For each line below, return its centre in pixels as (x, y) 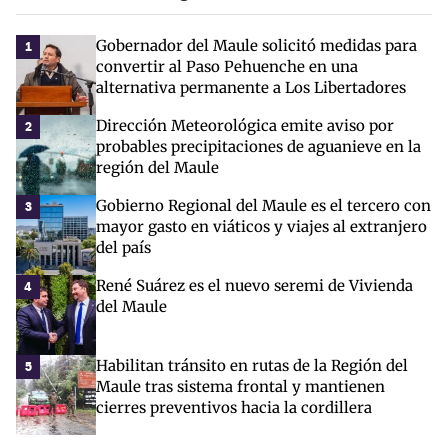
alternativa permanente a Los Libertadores (251, 87)
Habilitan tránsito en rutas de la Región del (252, 365)
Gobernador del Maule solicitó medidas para (256, 45)
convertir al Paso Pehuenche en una (227, 66)
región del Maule (157, 167)
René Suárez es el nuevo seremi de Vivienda (254, 285)
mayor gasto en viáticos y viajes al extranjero (261, 226)
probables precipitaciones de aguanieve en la (258, 146)
